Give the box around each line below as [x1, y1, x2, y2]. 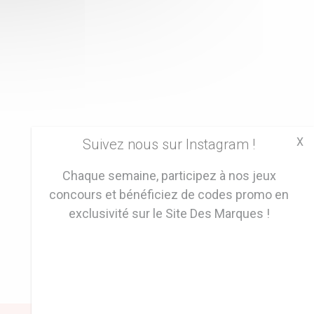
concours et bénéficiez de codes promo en [49, 187, 289, 202]
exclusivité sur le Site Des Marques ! [68, 206, 270, 221]
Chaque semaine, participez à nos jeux [62, 168, 276, 183]
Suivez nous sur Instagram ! [83, 136, 256, 153]
